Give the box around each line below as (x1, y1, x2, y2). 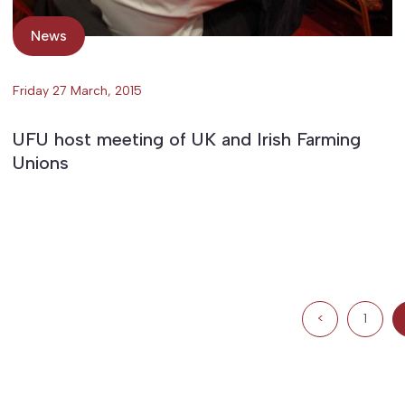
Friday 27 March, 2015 (12, 82, 142, 99)
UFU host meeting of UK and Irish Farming (12, 127, 361, 150)
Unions (12, 151, 69, 174)
